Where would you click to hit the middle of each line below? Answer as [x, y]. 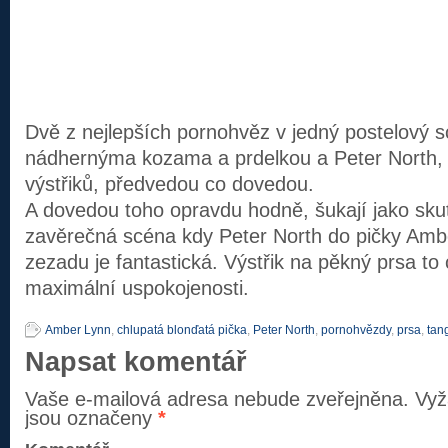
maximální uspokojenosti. [137, 288]
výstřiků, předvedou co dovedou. [169, 184]
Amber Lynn [78, 330]
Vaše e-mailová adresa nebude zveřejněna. [217, 399]
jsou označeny [91, 418]
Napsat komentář [136, 362]
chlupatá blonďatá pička [182, 330]
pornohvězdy [356, 330]
